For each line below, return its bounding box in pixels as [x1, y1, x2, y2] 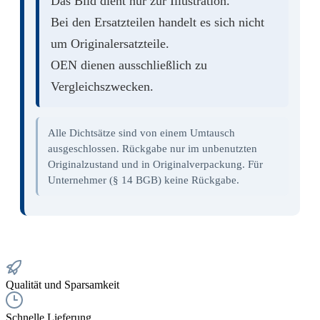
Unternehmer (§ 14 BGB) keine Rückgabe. [48, 174, 240, 186]
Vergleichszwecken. [51, 79, 154, 94]
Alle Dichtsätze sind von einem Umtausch [48, 126, 236, 139]
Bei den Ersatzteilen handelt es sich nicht [51, 15, 264, 30]
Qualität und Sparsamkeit [6, 279, 119, 291]
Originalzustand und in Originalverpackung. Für [48, 158, 264, 171]
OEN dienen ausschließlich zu [51, 58, 207, 73]
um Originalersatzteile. [51, 36, 169, 51]
